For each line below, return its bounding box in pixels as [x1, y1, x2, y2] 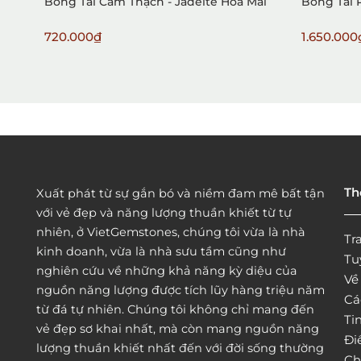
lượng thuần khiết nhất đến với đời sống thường [36, 341, 324, 356]
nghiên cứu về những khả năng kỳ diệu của [36, 263, 297, 279]
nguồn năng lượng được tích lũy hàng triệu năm [36, 283, 325, 298]
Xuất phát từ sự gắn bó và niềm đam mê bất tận [36, 186, 325, 201]
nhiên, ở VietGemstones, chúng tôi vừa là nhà [36, 225, 305, 240]
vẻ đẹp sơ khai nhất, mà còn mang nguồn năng [36, 322, 319, 337]
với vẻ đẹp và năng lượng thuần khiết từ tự [36, 205, 292, 221]
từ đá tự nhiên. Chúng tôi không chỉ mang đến [36, 302, 314, 317]
